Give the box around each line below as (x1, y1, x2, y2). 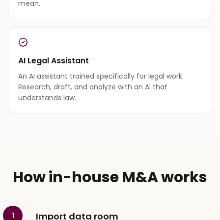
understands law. (18, 92, 76, 103)
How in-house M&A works (13, 166, 207, 188)
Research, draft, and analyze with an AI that (18, 82, 167, 92)
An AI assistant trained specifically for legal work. (18, 71, 184, 81)
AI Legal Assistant (18, 55, 89, 66)
